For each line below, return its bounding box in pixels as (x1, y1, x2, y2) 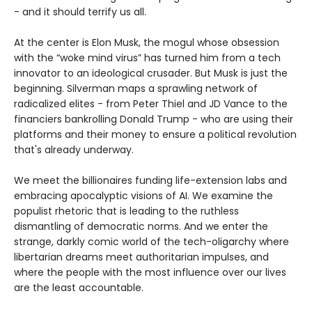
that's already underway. (14, 143, 134, 157)
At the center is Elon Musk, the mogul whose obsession (14, 36, 279, 50)
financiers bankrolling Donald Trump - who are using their (14, 112, 293, 127)
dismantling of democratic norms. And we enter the (14, 219, 268, 234)
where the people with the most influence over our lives (14, 265, 286, 280)
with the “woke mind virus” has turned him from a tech (14, 51, 281, 65)
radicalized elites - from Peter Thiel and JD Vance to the (14, 97, 288, 111)
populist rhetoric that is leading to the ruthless (14, 204, 239, 219)
